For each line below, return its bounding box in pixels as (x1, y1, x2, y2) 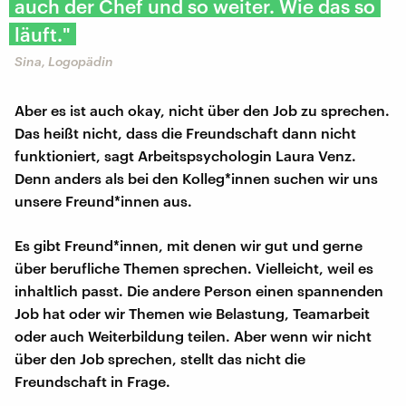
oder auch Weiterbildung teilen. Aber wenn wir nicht (14, 326, 372, 344)
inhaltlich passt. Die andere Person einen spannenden (14, 281, 383, 299)
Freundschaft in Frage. (14, 372, 170, 390)
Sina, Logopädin (14, 53, 113, 69)
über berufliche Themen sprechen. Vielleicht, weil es (14, 258, 373, 276)
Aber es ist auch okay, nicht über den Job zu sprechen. (14, 101, 390, 119)
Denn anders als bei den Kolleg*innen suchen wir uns (14, 169, 378, 187)
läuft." (14, 22, 71, 45)
